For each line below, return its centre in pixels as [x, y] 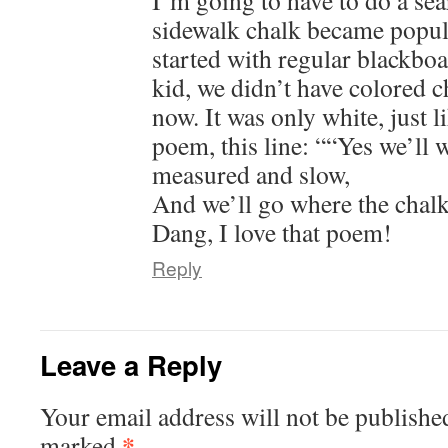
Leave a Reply [131, 365]
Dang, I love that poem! [272, 232]
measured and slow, [251, 174]
